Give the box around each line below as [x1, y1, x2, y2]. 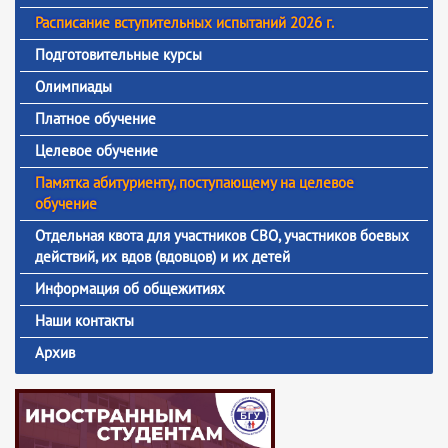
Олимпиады [35, 77, 112, 96]
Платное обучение [35, 109, 156, 128]
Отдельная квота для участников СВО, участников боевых [35, 226, 409, 245]
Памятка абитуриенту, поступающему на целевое [35, 173, 354, 192]
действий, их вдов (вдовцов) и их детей [35, 247, 290, 266]
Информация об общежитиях [35, 279, 225, 298]
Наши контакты [35, 311, 134, 330]
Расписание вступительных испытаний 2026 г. [35, 13, 334, 32]
